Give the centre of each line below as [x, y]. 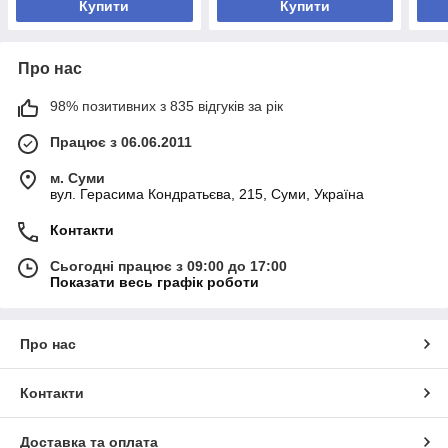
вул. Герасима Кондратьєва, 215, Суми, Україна [207, 193]
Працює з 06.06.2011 [121, 141]
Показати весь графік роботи [154, 281]
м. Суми [77, 177]
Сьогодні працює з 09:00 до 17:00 [168, 265]
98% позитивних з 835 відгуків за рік [166, 105]
